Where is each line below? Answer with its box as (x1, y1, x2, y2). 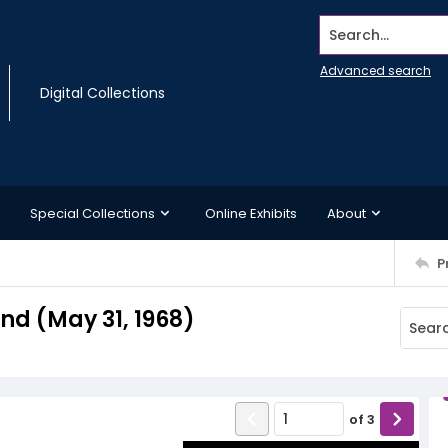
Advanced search (320, 62, 431, 79)
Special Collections (30, 203, 155, 223)
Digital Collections (40, 83, 165, 103)
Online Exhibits (205, 203, 297, 223)
